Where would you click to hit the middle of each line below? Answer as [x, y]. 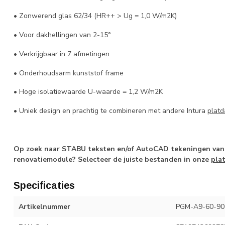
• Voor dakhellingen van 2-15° [63, 35]
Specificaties [44, 185]
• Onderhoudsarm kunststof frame [70, 73]
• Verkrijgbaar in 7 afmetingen [62, 54]
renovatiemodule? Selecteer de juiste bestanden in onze [112, 159]
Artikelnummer [44, 206]
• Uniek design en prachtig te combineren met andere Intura [110, 111]
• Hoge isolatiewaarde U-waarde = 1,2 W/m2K [88, 92]
